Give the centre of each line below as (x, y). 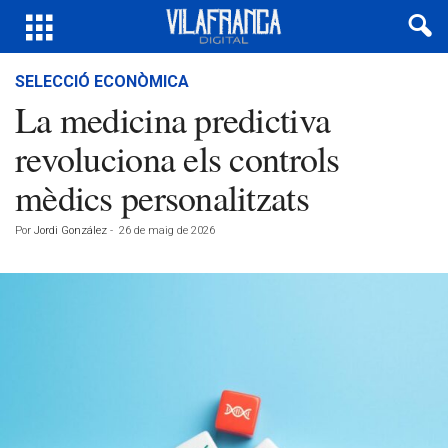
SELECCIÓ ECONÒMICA (102, 81)
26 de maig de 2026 (167, 230)
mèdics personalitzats (162, 197)
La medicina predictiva (173, 119)
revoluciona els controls (177, 158)
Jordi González (70, 230)
